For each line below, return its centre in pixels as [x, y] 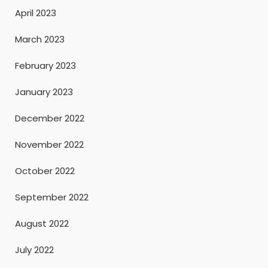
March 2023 [40, 39]
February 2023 [45, 65]
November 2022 [49, 144]
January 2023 [44, 92]
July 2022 [34, 249]
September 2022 [52, 197]
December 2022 [50, 118]
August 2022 [42, 223]
